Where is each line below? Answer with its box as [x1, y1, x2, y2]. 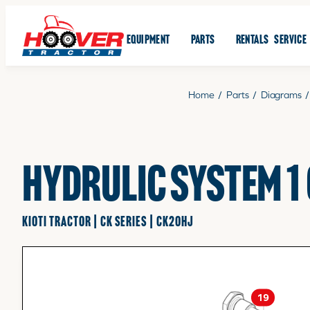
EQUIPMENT [127, 34, 170, 47]
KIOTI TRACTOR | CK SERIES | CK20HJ [22, 216, 194, 230]
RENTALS [235, 34, 269, 47]
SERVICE [274, 34, 307, 47]
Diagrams [261, 89, 302, 100]
